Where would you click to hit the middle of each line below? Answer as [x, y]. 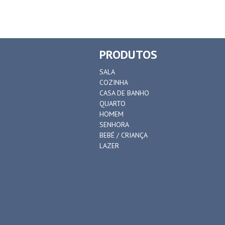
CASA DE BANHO [124, 93]
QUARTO [113, 103]
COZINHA [114, 82]
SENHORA [114, 124]
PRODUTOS [128, 54]
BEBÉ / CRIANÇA [124, 135]
